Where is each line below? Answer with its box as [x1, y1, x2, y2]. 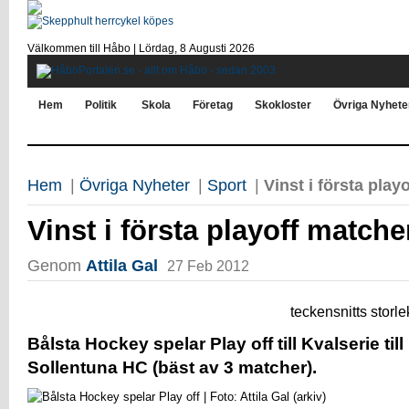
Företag [193, 99, 233, 111]
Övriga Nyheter [79, 176, 190, 194]
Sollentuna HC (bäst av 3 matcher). [27, 357, 317, 377]
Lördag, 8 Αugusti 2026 [139, 42, 255, 55]
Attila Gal [86, 257, 158, 275]
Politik [85, 99, 117, 111]
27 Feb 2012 [167, 257, 249, 274]
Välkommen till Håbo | [27, 42, 139, 55]
